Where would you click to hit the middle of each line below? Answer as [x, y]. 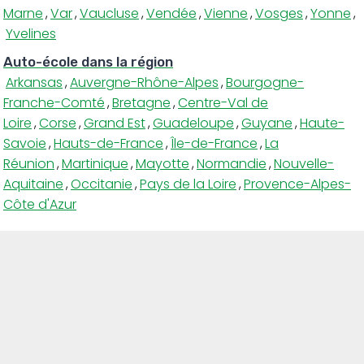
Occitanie [102, 184]
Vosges [279, 13]
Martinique [95, 163]
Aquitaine [33, 184]
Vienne [226, 13]
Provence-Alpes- [297, 184]
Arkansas [34, 82]
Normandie [232, 163]
